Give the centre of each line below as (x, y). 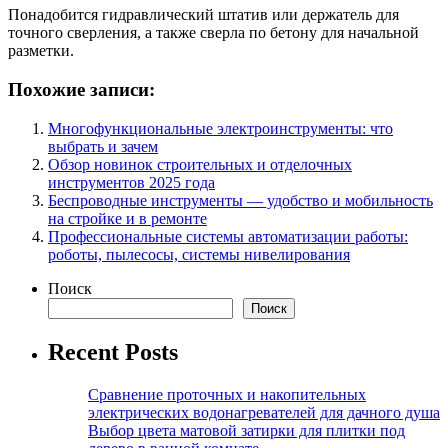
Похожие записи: (81, 90)
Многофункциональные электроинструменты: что (220, 128)
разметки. (41, 51)
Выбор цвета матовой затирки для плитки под (246, 430)
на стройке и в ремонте (127, 218)
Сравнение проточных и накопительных (227, 394)
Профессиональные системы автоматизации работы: (228, 236)
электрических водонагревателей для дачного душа (264, 412)
